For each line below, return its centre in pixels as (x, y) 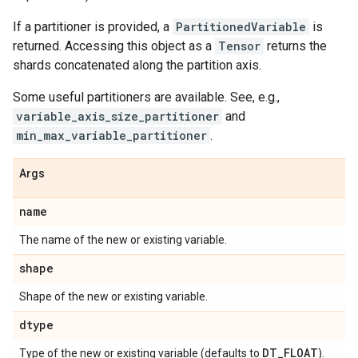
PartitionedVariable (241, 27)
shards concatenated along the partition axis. (137, 65)
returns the (295, 46)
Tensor (239, 46)
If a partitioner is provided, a (93, 27)
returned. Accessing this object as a (114, 46)
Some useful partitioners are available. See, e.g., (146, 97)
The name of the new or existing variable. (123, 240)
